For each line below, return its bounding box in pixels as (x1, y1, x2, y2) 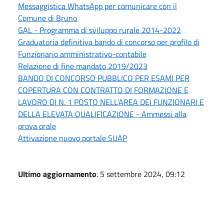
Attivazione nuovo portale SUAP (18, 131, 127, 144)
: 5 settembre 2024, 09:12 (96, 167, 185, 180)
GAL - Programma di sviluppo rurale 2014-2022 (18, 23, 181, 36)
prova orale (18, 119, 56, 132)
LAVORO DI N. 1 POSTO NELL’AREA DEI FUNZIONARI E (18, 95, 204, 108)
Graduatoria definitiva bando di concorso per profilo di (18, 35, 199, 48)
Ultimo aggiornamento (18, 167, 96, 180)
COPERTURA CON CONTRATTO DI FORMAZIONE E (18, 83, 188, 96)
